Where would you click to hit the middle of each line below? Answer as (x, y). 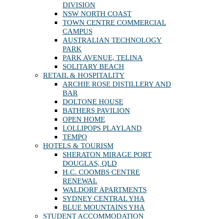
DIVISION (79, 5)
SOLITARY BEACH (93, 67)
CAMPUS (77, 32)
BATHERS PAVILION (96, 111)
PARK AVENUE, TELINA (103, 58)
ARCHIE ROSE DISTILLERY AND (117, 84)
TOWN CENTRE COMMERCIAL (114, 23)
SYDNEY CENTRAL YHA (104, 199)
